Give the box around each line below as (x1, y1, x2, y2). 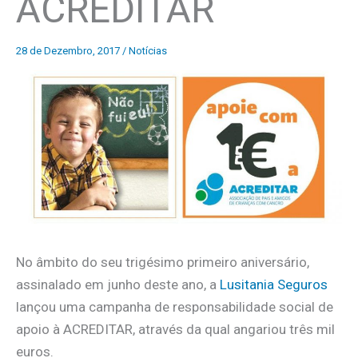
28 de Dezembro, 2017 (16, 44, 122, 57)
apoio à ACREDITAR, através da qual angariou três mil (16, 321, 335, 338)
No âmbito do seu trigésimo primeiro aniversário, (16, 254, 309, 271)
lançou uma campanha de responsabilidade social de (16, 299, 333, 316)
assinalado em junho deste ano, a (16, 276, 220, 293)
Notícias (129, 44, 167, 57)
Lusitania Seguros (220, 276, 328, 293)
